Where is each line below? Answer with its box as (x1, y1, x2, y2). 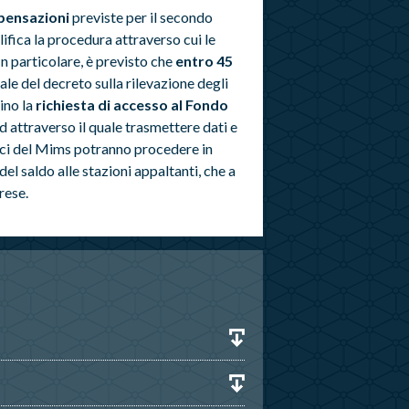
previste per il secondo (68, 7, 213, 26)
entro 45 (172, 51, 233, 69)
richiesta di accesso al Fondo (35, 95, 228, 113)
